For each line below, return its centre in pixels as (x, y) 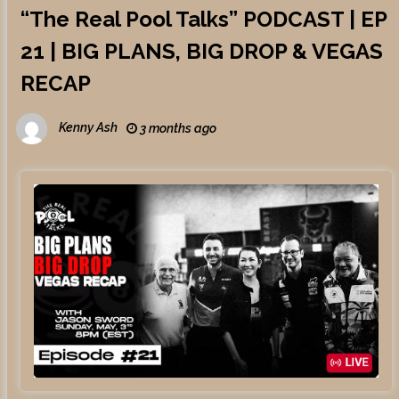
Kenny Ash (88, 128)
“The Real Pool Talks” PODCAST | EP (203, 19)
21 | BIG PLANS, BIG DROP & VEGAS (201, 51)
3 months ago (176, 128)
